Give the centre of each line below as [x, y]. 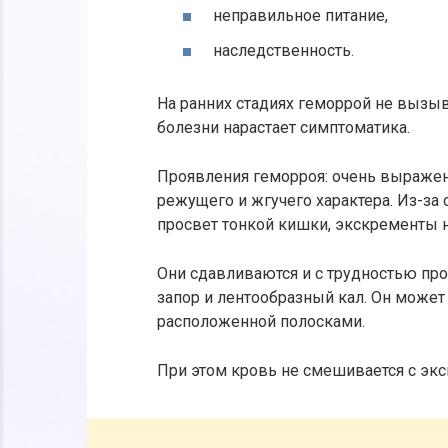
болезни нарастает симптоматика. [283, 127]
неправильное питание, [300, 15]
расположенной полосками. [261, 321]
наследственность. [283, 50]
